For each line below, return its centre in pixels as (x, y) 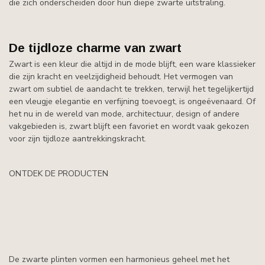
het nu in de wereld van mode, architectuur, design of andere (124, 114)
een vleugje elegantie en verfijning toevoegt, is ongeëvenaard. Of (132, 101)
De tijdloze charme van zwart (95, 48)
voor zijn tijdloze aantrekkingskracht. (77, 139)
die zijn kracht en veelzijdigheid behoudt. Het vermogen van (121, 77)
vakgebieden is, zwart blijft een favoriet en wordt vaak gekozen (129, 126)
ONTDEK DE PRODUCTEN (59, 173)
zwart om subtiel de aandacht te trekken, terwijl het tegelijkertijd (131, 89)
